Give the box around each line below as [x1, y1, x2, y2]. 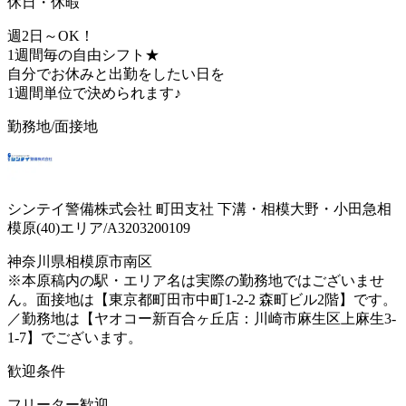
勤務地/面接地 [7, 118, 98, 134]
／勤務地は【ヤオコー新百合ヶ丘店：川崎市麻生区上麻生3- [7, 310, 396, 326]
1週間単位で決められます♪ [7, 84, 181, 101]
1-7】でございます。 [7, 329, 142, 345]
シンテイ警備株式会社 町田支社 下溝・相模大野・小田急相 [7, 200, 391, 217]
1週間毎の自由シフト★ [7, 46, 159, 63]
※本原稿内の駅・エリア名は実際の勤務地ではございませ [7, 272, 384, 288]
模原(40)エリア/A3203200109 [7, 219, 190, 236]
